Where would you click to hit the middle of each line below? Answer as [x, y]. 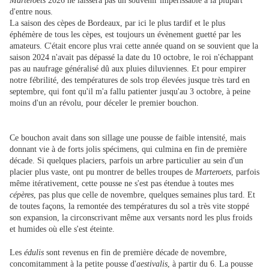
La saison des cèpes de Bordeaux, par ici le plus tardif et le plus [117, 23]
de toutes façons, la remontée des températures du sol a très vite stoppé [129, 207]
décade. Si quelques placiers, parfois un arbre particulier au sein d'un [126, 161]
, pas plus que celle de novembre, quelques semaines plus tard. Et [144, 195]
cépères [22, 195]
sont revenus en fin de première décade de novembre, [135, 253]
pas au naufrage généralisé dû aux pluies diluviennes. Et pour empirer [128, 69]
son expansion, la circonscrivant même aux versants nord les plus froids [131, 218]
